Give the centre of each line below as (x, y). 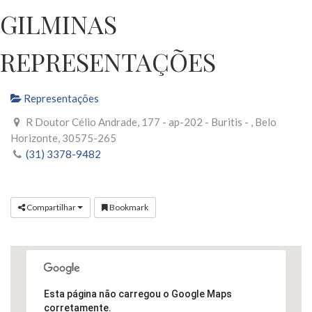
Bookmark (128, 207)
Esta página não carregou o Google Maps (138, 294)
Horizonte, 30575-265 (63, 138)
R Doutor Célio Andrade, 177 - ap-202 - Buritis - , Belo (150, 122)
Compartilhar (51, 207)
